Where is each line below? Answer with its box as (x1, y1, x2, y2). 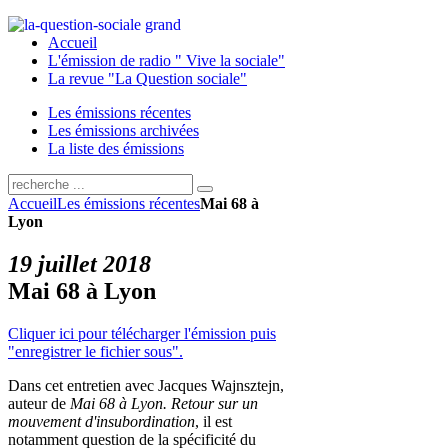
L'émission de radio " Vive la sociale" (48, 52, 285, 69)
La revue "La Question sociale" (48, 70, 247, 87)
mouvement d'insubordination (8, 412, 195, 430)
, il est (195, 412, 232, 430)
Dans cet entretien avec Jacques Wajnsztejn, (8, 376, 284, 394)
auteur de (8, 394, 70, 412)
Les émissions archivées (48, 122, 199, 139)
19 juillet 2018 (8, 250, 151, 277)
